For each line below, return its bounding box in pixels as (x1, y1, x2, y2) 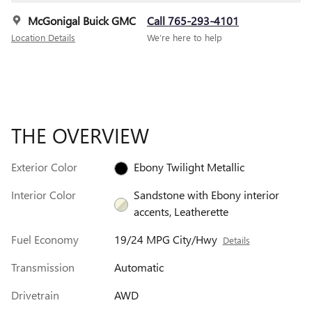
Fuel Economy (11, 232, 79, 247)
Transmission (11, 260, 75, 275)
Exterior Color (11, 159, 77, 175)
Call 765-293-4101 (147, 13, 239, 29)
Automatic (114, 260, 164, 275)
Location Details (11, 31, 75, 44)
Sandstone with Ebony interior (133, 187, 279, 203)
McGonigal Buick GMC (28, 13, 136, 29)
